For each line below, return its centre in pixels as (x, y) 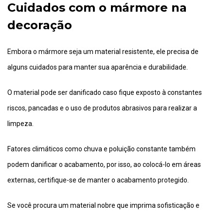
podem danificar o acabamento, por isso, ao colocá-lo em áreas (104, 165)
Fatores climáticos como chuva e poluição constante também (101, 149)
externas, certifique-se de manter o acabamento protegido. (98, 180)
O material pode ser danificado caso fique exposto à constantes (105, 93)
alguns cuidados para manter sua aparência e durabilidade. (98, 67)
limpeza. (20, 124)
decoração (40, 25)
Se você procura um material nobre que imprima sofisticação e (103, 206)
